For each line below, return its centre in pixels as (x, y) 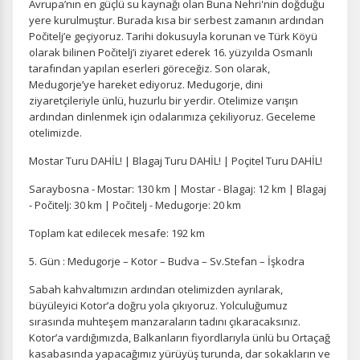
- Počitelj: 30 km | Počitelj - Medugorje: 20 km (135, 205)
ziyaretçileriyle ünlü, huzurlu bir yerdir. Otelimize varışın (164, 100)
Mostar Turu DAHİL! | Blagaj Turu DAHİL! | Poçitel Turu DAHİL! (176, 161)
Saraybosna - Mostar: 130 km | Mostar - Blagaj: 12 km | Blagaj (178, 189)
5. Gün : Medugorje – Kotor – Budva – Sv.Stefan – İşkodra (167, 261)
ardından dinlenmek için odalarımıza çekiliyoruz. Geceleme (172, 117)
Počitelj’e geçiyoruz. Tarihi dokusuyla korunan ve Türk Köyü (173, 36)
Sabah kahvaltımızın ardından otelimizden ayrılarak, (156, 289)
